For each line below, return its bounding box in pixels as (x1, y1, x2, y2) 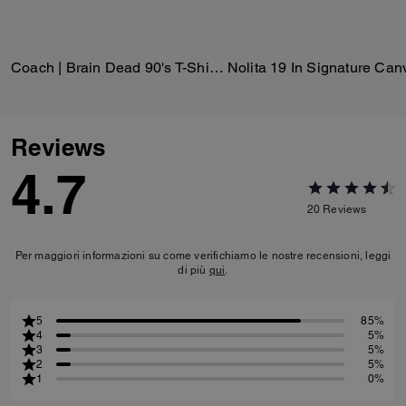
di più (178, 263, 209, 276)
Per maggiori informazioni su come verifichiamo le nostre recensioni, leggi (14, 248, 391, 262)
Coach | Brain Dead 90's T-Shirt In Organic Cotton (208, 58, 224, 76)
